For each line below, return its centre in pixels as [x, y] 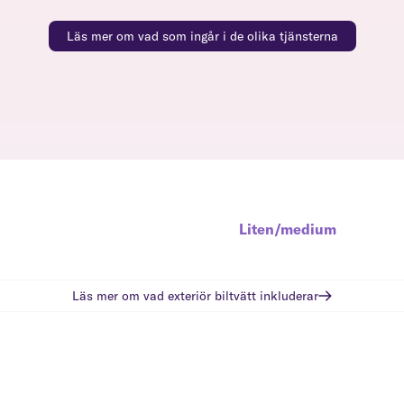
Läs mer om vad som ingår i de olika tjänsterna [202, 36]
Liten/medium [288, 229]
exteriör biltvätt [212, 295]
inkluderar [287, 295]
